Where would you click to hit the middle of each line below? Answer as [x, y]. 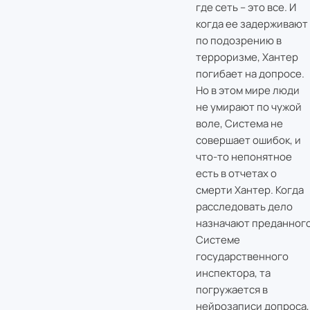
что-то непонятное [244, 157]
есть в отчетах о [236, 174]
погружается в [231, 290]
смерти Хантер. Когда [249, 190]
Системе [218, 240]
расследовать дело [244, 207]
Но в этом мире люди [247, 91]
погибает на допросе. [250, 74]
